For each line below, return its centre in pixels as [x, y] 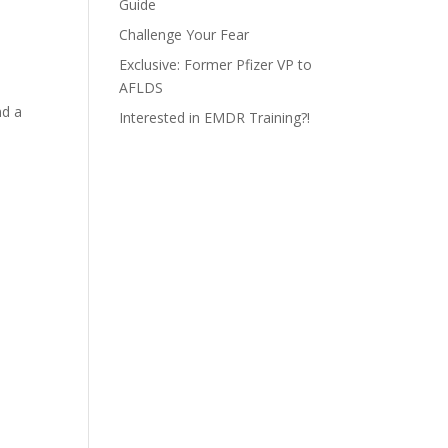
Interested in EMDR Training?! [215, 117]
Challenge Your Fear [184, 34]
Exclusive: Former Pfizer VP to [216, 64]
